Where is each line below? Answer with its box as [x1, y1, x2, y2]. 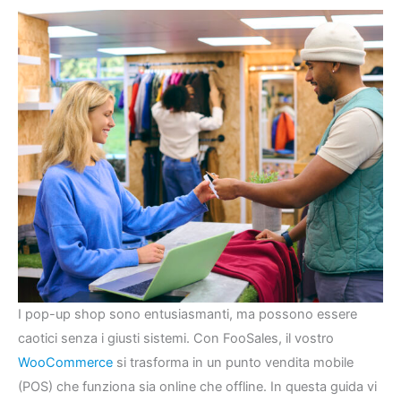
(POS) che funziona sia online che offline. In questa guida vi [18, 378, 377, 395]
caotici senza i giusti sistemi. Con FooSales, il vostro [18, 329, 334, 346]
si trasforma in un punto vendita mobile [113, 354, 354, 371]
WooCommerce [18, 354, 113, 371]
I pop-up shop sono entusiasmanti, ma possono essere [18, 305, 357, 322]
